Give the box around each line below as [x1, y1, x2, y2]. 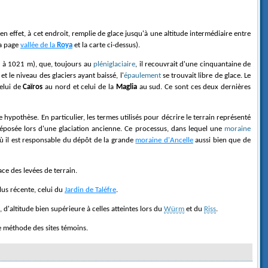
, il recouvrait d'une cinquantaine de [135, 60, 251, 68]
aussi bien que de [193, 136, 251, 144]
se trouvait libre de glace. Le [160, 71, 251, 80]
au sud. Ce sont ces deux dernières [136, 83, 251, 91]
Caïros [23, 83, 43, 91]
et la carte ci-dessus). [72, 41, 140, 49]
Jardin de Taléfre [65, 185, 116, 194]
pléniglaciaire [93, 60, 136, 68]
